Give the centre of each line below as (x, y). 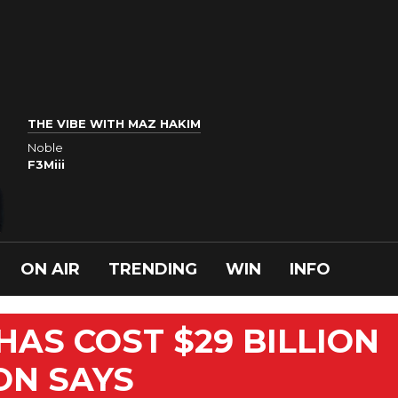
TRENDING (153, 269)
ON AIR (50, 269)
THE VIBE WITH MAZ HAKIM (114, 123)
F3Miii (46, 164)
